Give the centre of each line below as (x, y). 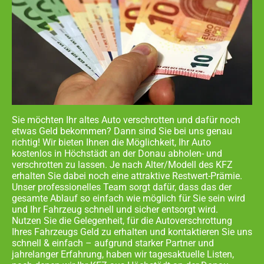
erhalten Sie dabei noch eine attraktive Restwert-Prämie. (127, 176)
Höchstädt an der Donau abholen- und (143, 153)
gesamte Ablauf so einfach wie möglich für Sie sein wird (128, 198)
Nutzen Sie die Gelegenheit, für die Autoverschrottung (122, 220)
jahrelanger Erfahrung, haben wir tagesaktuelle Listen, (123, 254)
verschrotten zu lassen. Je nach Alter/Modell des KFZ (122, 164)
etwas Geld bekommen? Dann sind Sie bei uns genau (122, 131)
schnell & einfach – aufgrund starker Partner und (113, 243)
